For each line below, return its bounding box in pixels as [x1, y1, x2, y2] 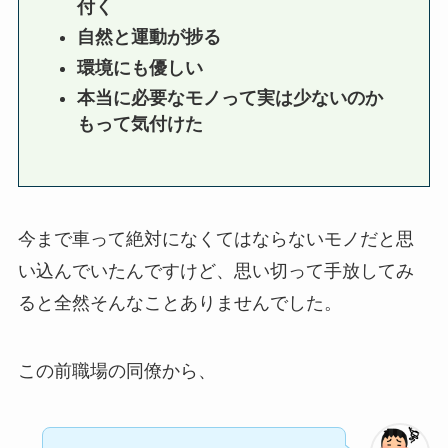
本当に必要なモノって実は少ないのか [77, 88, 384, 109]
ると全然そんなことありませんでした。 [17, 293, 342, 314]
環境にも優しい [77, 57, 204, 78]
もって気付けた [77, 114, 204, 135]
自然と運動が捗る [77, 27, 222, 48]
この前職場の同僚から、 [17, 361, 216, 382]
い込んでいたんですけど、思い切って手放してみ [17, 261, 414, 282]
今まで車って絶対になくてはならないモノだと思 [17, 229, 414, 250]
